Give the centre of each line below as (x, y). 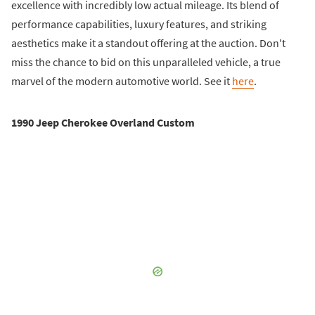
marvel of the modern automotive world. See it (122, 81)
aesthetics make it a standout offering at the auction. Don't (148, 43)
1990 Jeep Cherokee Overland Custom (103, 122)
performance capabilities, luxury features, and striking (139, 24)
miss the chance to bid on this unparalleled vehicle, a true (146, 62)
